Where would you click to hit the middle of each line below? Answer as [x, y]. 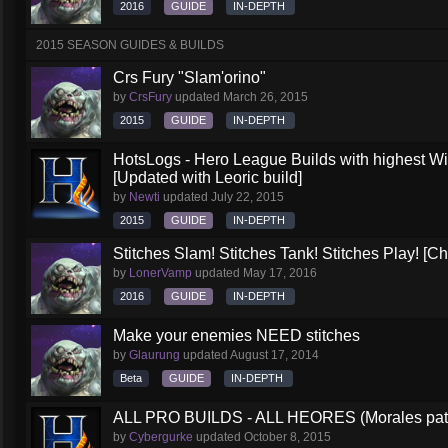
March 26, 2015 [265, 97]
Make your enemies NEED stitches [236, 335]
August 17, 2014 [274, 355]
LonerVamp [160, 273]
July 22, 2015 [247, 197]
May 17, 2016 [280, 273]
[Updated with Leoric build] [207, 177]
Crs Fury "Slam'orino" [189, 77]
